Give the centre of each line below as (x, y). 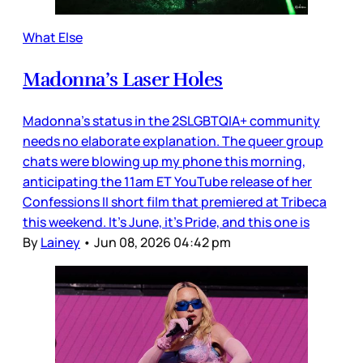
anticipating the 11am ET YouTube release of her (167, 181)
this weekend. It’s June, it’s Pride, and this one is (166, 222)
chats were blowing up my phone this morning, (164, 161)
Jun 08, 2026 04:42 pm (162, 242)
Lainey (60, 242)
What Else (53, 37)
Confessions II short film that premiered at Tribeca (175, 201)
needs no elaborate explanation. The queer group (173, 141)
